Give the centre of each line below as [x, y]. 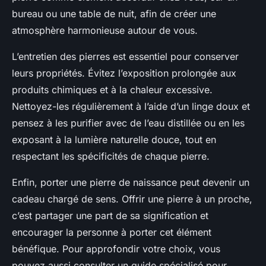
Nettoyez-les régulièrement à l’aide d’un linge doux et [131, 107]
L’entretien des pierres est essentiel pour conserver [125, 57]
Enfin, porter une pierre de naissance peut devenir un [131, 183]
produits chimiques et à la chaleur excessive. [112, 90]
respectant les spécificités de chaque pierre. [111, 156]
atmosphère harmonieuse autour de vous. [105, 31]
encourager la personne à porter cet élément [112, 232]
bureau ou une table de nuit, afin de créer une [114, 14]
